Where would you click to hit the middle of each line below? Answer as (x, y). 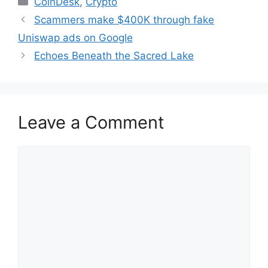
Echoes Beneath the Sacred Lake (114, 55)
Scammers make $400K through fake (124, 19)
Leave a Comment (91, 122)
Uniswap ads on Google (75, 37)
